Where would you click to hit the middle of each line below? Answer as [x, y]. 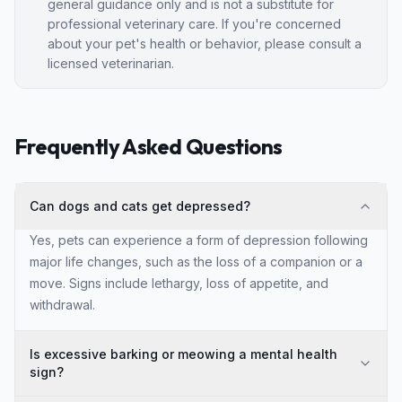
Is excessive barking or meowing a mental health [184, 354]
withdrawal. [62, 304]
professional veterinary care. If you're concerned [194, 23]
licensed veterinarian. [111, 63]
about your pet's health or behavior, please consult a [205, 43]
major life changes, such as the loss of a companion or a [196, 261]
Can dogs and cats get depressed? [140, 205]
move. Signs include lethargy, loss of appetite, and [179, 283]
